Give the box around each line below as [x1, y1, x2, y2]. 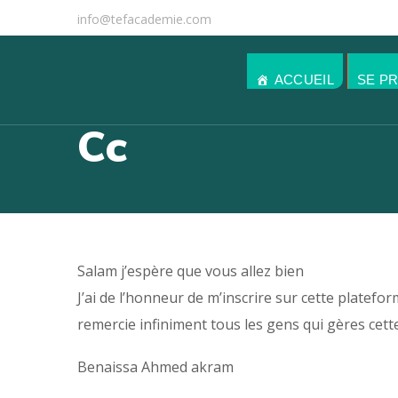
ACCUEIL [274, 72, 335, 87]
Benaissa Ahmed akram [77, 357, 234, 377]
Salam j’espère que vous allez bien [77, 261, 304, 281]
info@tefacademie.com [77, 10, 211, 28]
